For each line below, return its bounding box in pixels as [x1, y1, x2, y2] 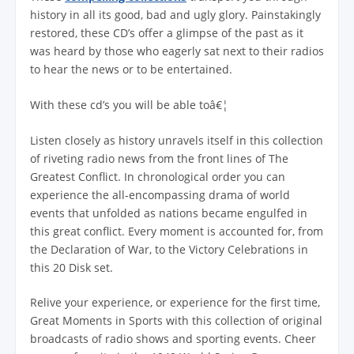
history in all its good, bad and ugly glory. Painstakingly [30, 7, 321, 23]
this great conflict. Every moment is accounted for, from [30, 223, 323, 239]
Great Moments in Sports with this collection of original [30, 313, 322, 329]
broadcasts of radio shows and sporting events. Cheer [30, 331, 316, 347]
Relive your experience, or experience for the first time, [30, 295, 320, 311]
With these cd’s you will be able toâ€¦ [30, 97, 228, 113]
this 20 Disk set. [30, 259, 113, 275]
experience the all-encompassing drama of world [30, 186, 290, 202]
